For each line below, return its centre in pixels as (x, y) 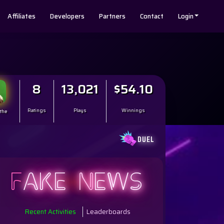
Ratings (36, 110)
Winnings (133, 110)
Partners (112, 16)
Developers (67, 16)
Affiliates (22, 16)
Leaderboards (109, 212)
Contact (152, 16)
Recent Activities (51, 212)
